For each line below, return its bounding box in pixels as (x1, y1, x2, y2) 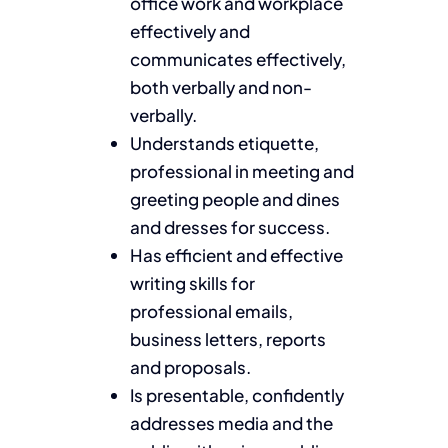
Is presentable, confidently (129, 383, 344, 406)
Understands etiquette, (129, 131, 319, 154)
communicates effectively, (129, 47, 346, 70)
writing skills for (129, 271, 255, 294)
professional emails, (129, 299, 293, 322)
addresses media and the (129, 411, 333, 434)
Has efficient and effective (129, 243, 343, 266)
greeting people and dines (129, 187, 340, 210)
